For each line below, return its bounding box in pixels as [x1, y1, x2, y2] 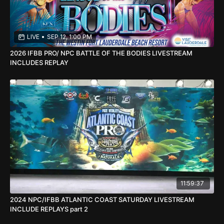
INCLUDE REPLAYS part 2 [70, 205, 88, 213]
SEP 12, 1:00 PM [47, 32, 92, 40]
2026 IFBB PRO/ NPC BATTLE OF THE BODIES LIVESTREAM [10, 48, 192, 57]
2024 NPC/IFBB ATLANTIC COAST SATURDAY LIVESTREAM [10, 195, 194, 204]
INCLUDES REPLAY [10, 58, 68, 66]
